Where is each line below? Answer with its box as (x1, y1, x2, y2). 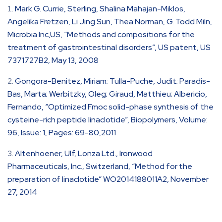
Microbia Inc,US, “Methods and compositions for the (7, 29, 195, 40)
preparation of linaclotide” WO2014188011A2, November (7, 173, 209, 184)
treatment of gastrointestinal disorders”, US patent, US (7, 42, 211, 53)
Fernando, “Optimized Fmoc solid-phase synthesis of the (7, 101, 214, 112)
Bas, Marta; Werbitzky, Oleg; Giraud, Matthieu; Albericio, (7, 88, 207, 99)
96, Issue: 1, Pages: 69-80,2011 (7, 127, 116, 138)
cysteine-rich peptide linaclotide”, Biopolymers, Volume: (7, 114, 208, 125)
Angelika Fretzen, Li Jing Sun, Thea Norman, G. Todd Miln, (7, 16, 212, 27)
